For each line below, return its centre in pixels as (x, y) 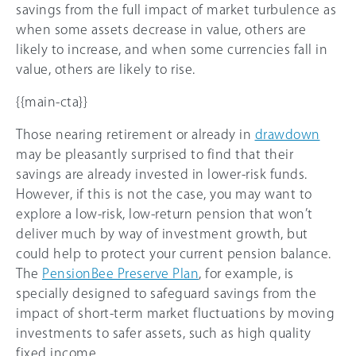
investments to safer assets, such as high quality (164, 333)
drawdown (287, 134)
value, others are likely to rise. (106, 69)
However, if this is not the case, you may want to (164, 193)
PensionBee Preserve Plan (120, 273)
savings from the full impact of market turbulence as (176, 9)
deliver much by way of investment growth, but (162, 233)
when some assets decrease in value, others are (161, 29)
